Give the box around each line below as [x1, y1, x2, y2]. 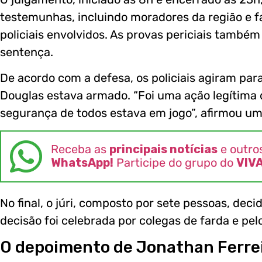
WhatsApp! [51, 156, 113, 170]
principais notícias [109, 142, 218, 157]
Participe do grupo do [113, 156, 236, 170]
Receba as [51, 142, 109, 157]
